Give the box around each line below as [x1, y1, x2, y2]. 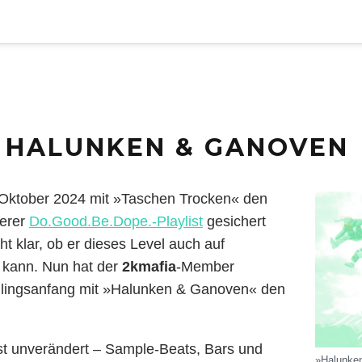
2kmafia [122, 258, 176, 275]
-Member [176, 258, 234, 275]
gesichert [203, 213, 266, 229]
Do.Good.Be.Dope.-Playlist [29, 213, 203, 229]
